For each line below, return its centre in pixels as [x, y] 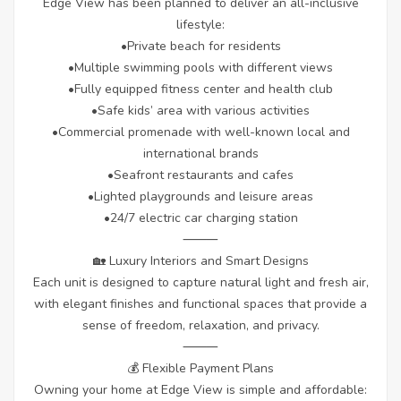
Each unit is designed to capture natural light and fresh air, [200, 283]
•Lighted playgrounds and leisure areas [200, 197]
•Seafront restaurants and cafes [200, 175]
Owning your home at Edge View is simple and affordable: [200, 390]
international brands [200, 154]
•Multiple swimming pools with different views [200, 68]
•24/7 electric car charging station [200, 218]
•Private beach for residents [200, 47]
